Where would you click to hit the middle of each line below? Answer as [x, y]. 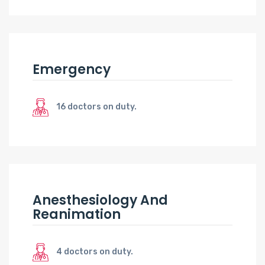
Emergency [72, 69]
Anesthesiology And [100, 200]
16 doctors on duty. [96, 106]
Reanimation [77, 214]
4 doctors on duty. [95, 251]
